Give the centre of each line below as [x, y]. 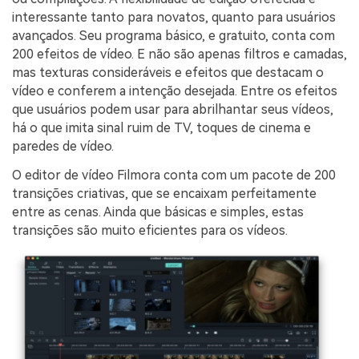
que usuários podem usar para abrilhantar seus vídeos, [173, 110]
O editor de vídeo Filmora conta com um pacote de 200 [174, 175]
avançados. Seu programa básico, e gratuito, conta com [173, 36]
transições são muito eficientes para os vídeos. [150, 230]
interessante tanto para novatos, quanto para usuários [174, 18]
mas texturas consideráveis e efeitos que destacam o [168, 73]
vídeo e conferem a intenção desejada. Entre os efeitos [175, 91]
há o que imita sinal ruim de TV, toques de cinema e [161, 128]
